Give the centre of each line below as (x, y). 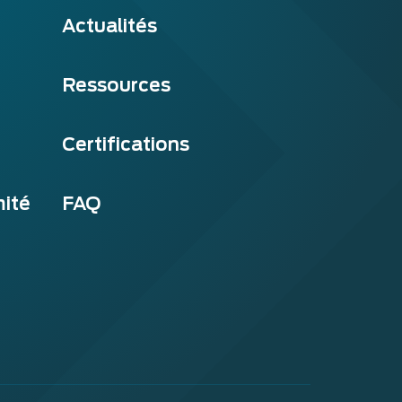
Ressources (116, 85)
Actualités (109, 26)
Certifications (125, 144)
